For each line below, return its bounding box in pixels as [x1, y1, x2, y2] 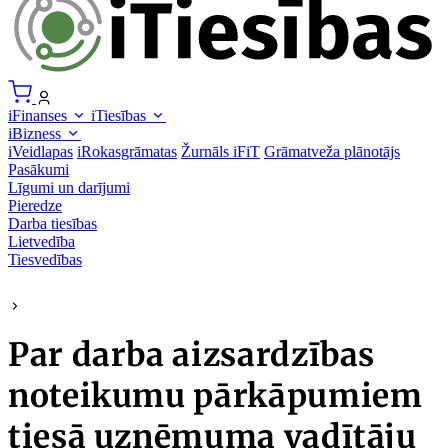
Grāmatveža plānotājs [264, 142, 400, 160]
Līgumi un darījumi [8, 178, 130, 196]
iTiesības [91, 106, 150, 124]
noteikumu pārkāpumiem [8, 376, 423, 417]
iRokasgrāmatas [77, 142, 177, 160]
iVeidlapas [8, 142, 73, 160]
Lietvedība [8, 232, 75, 250]
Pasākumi [8, 160, 69, 178]
